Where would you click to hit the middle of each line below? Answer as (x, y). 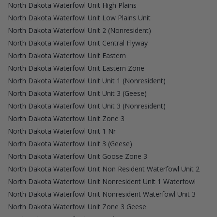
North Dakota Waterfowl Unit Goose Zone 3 (77, 156)
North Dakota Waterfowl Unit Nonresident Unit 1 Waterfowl (102, 181)
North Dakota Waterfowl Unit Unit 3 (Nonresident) (87, 106)
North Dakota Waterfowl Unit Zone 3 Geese (77, 206)
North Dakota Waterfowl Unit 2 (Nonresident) (79, 30)
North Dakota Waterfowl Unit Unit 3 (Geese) (77, 93)
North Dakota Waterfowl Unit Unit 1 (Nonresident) (87, 80)
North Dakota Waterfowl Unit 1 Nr (62, 131)
